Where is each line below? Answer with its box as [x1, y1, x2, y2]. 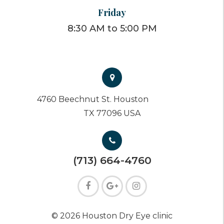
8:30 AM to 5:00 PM [67, 22, 157, 34]
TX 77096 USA [83, 108, 140, 118]
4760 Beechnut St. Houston [37, 94, 148, 104]
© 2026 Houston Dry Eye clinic [51, 210, 172, 220]
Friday [98, 5, 126, 18]
